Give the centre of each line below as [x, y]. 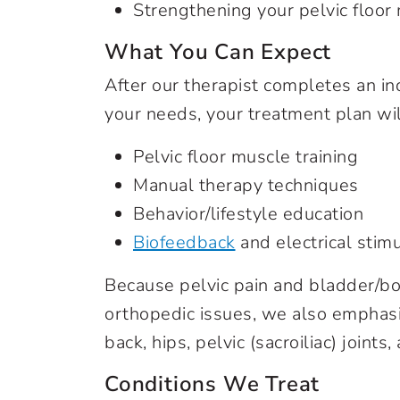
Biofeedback [184, 242]
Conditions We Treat [212, 384]
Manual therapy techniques [246, 185]
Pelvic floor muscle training [246, 157]
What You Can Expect [218, 52]
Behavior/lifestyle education [248, 214]
